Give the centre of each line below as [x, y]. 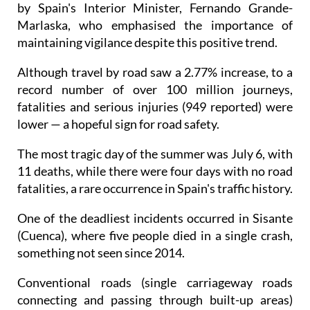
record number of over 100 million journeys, [155, 90]
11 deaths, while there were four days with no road [155, 171]
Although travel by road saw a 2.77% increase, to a [155, 72]
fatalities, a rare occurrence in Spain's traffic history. [155, 189]
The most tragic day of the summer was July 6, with [155, 154]
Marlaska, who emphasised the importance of [155, 25]
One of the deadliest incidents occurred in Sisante [155, 218]
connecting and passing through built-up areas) [155, 300]
